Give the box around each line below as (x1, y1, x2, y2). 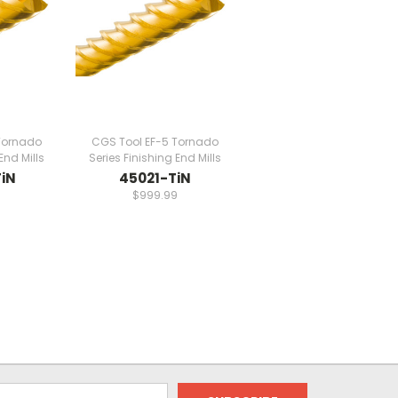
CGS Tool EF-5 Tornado (91, 133, 219, 149)
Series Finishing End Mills (88, 149, 221, 165)
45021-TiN (118, 168, 191, 187)
